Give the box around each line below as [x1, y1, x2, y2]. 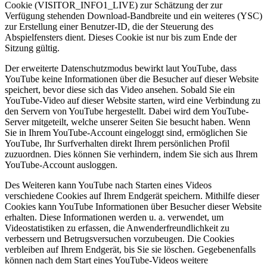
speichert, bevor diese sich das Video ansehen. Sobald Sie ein [5, 85, 235, 95]
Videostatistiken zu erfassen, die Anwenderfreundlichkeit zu [5, 223, 229, 234]
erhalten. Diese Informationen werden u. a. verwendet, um [5, 212, 223, 223]
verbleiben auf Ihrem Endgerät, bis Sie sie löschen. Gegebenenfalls [5, 244, 256, 255]
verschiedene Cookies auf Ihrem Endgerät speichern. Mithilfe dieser [5, 191, 259, 201]
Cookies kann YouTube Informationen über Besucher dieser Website [5, 201, 262, 212]
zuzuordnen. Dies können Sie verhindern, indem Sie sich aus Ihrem [5, 149, 257, 160]
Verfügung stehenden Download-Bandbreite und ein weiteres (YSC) [5, 11, 262, 21]
